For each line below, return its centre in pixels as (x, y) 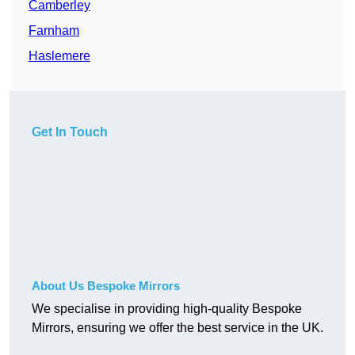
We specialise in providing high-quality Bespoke (167, 309)
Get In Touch (70, 132)
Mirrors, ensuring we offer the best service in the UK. (177, 328)
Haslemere (59, 56)
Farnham (54, 31)
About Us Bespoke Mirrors (106, 286)
